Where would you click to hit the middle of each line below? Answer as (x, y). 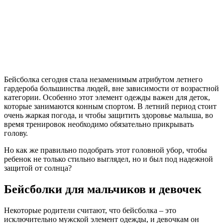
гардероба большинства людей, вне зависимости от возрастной (111, 88)
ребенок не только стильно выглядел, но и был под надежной (109, 159)
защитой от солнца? (38, 168)
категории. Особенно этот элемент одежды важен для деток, (107, 97)
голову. (16, 133)
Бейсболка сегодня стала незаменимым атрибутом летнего (103, 79)
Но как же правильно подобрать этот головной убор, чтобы (106, 150)
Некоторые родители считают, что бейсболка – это (90, 210)
